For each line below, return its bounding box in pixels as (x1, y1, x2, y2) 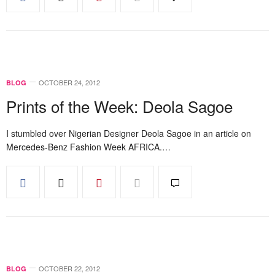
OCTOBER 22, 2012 (39, 263, 100, 273)
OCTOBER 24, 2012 (39, 77, 100, 87)
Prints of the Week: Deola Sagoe (6, 95, 233, 117)
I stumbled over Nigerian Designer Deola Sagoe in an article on (6, 127, 251, 139)
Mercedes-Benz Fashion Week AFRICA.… (6, 141, 171, 153)
